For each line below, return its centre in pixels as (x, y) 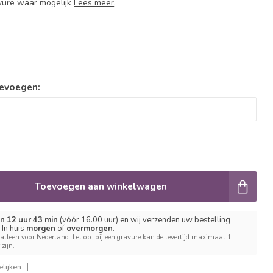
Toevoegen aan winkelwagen (101, 186)
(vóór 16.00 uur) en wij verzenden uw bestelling (144, 220)
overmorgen (90, 229)
